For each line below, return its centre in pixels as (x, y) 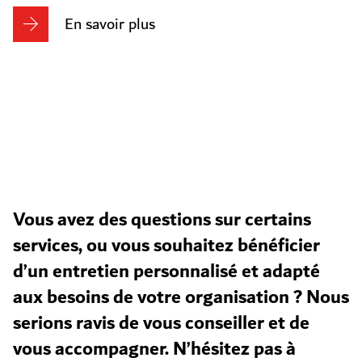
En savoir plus (110, 24)
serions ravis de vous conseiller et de (161, 323)
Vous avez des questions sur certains (162, 220)
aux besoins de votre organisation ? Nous (181, 297)
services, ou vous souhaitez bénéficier (166, 246)
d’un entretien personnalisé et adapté (166, 271)
